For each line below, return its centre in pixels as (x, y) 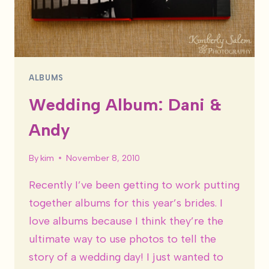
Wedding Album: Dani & (125, 104)
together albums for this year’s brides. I (126, 203)
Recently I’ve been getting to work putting (134, 185)
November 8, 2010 (103, 158)
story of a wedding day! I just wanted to (126, 257)
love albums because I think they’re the (126, 221)
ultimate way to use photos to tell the (122, 239)
